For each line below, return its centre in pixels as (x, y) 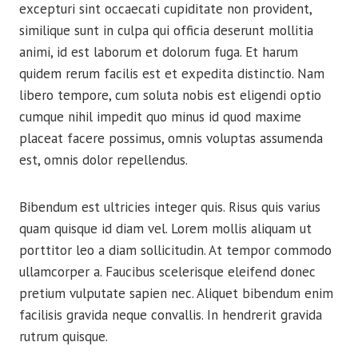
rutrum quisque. (64, 336)
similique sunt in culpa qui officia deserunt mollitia (166, 30)
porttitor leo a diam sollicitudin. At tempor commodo (175, 250)
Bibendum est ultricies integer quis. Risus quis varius (170, 207)
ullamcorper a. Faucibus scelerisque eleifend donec (167, 272)
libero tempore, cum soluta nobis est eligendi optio (170, 95)
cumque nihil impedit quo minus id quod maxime (160, 117)
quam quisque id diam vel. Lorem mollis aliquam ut (165, 229)
